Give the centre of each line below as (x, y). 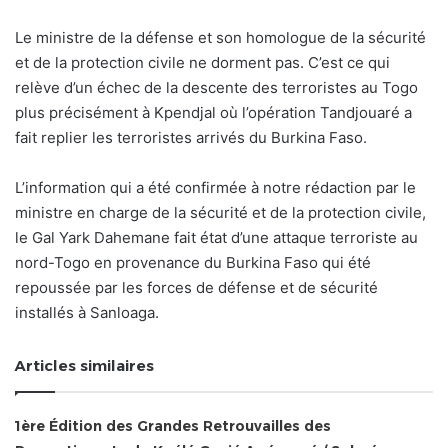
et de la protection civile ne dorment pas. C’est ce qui (202, 63)
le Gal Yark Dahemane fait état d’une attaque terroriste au (216, 238)
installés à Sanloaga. (87, 313)
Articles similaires (84, 366)
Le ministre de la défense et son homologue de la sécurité (220, 38)
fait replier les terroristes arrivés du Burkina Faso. (191, 138)
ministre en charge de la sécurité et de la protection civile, (220, 213)
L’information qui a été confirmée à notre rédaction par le (215, 188)
